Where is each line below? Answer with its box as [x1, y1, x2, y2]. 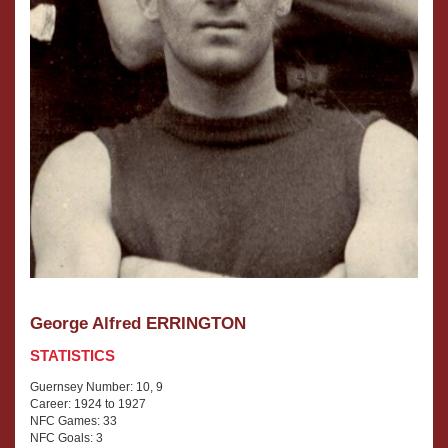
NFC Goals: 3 [30, 431, 103, 446]
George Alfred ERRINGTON [30, 314, 246, 334]
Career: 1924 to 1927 [30, 397, 146, 412]
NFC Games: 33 [30, 414, 117, 429]
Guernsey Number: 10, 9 [30, 380, 163, 395]
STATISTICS [30, 347, 115, 365]
